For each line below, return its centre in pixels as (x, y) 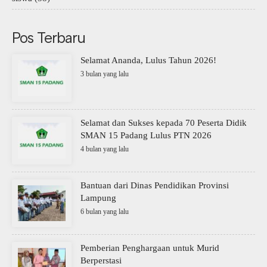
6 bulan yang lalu (105, 212)
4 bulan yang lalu (105, 149)
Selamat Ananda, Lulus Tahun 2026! (148, 60)
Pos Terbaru (49, 38)
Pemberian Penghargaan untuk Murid (150, 248)
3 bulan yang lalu (105, 74)
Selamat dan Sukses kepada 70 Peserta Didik (164, 123)
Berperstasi (101, 261)
